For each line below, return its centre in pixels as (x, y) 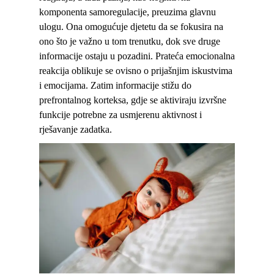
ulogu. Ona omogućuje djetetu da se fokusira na (131, 27)
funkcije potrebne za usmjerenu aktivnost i (120, 115)
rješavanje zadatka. (77, 129)
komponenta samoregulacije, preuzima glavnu (128, 12)
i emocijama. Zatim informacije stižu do (115, 85)
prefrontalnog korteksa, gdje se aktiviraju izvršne (133, 100)
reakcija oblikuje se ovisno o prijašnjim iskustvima (136, 71)
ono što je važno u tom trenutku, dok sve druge (130, 41)
